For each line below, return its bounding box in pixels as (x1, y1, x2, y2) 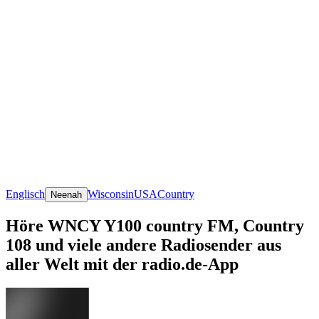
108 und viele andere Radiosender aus (6, 235, 281, 254)
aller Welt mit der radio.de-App (6, 254, 239, 273)
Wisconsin (88, 187, 134, 200)
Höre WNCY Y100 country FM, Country (6, 216, 304, 235)
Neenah (51, 189, 82, 200)
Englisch (6, 187, 45, 200)
